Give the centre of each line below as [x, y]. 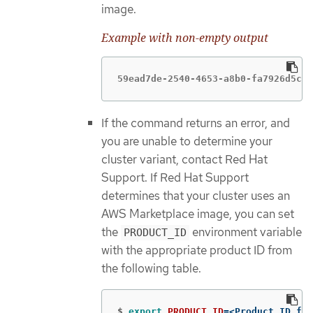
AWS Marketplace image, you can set [198, 214]
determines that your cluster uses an [196, 196]
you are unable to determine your [187, 141]
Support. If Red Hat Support [175, 178]
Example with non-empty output [185, 37]
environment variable [246, 232]
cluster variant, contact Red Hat [184, 160]
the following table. [151, 269]
